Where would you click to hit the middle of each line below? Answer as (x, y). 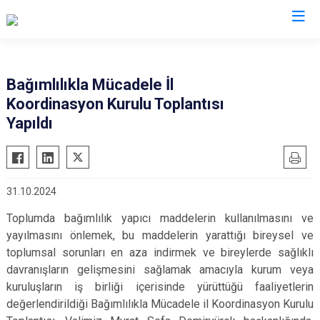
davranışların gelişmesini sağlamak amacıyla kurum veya (160, 270)
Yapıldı (30, 123)
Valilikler (160, 48)
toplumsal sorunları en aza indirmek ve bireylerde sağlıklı (160, 252)
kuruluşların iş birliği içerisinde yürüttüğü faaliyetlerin (160, 287)
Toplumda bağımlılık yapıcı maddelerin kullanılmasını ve (160, 218)
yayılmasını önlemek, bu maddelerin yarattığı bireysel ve (160, 235)
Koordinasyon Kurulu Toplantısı (115, 104)
